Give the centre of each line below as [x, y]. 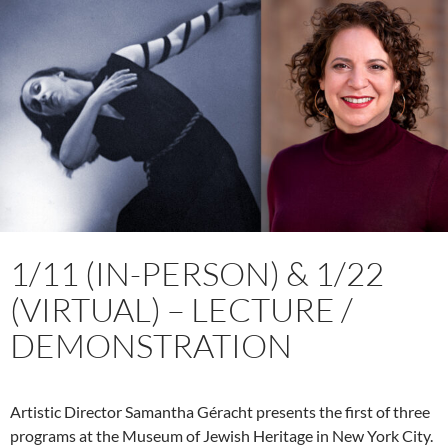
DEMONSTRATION [151, 345]
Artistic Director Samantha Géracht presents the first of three [220, 411]
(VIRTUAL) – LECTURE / [181, 309]
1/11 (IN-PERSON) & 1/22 [197, 273]
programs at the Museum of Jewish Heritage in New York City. [221, 435]
